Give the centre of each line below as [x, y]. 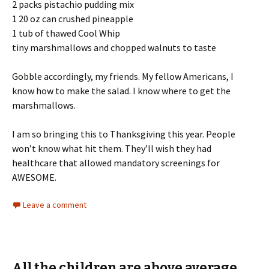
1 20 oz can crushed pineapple [73, 19]
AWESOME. [34, 177]
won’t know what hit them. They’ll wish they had [112, 148]
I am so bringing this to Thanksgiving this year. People [124, 134]
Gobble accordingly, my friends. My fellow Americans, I [123, 76]
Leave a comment [55, 205]
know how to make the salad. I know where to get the [121, 91]
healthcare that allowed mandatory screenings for [116, 163]
